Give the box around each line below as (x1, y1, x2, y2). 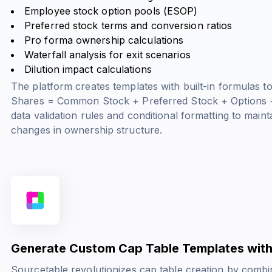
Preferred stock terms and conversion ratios (24, 19, 233, 32)
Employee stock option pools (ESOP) (24, 4, 198, 17)
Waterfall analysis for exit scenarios (24, 48, 191, 61)
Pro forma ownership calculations (24, 33, 184, 46)
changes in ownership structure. (11, 123, 163, 136)
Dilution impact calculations (24, 63, 152, 75)
